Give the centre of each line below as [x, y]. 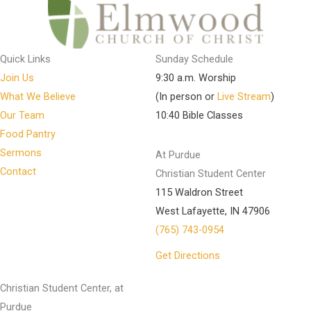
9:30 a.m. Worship [196, 78]
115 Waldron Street [199, 192]
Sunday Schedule [194, 59]
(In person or [186, 96]
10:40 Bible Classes [199, 115]
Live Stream [244, 96]
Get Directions [188, 255]
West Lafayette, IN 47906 [213, 211]
